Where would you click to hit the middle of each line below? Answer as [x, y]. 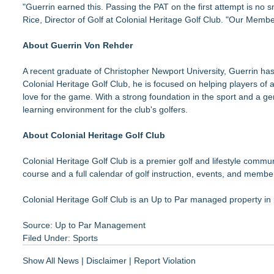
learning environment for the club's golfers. [105, 109]
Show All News [51, 261]
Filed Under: [48, 238]
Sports [85, 238]
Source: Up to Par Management [84, 225]
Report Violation [165, 261]
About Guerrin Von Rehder [78, 45]
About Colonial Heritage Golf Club [94, 135]
